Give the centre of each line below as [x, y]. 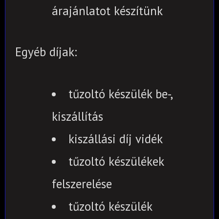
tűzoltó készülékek [116, 161]
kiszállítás [77, 116]
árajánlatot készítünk [107, 11]
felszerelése [82, 184]
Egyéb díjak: [46, 52]
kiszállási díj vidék [116, 139]
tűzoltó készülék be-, [120, 94]
